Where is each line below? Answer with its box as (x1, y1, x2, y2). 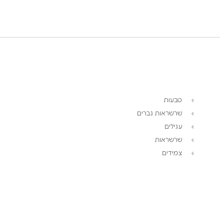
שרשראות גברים (137, 110, 182, 117)
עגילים (164, 124, 182, 130)
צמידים (162, 150, 182, 157)
